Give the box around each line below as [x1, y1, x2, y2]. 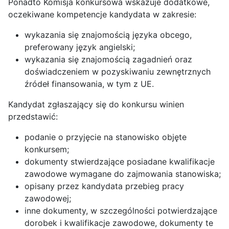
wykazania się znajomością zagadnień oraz [25, 54, 192, 64]
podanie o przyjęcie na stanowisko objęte [25, 132, 187, 142]
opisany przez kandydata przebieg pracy [25, 181, 184, 191]
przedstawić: [8, 111, 58, 122]
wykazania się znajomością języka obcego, [25, 30, 192, 40]
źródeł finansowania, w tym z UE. [25, 79, 154, 89]
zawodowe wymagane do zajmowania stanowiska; [25, 169, 221, 179]
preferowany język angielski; [25, 42, 135, 52]
